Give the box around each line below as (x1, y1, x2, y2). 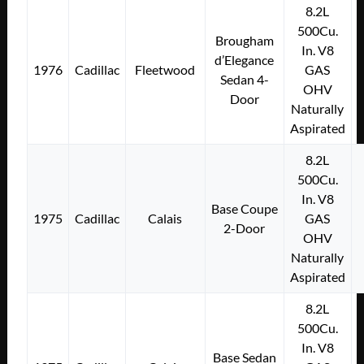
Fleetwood (135, 61, 196, 77)
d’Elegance (214, 51, 275, 67)
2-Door (223, 219, 266, 236)
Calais (148, 210, 183, 226)
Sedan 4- (219, 71, 269, 87)
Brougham (214, 32, 274, 48)
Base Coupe (210, 200, 278, 216)
